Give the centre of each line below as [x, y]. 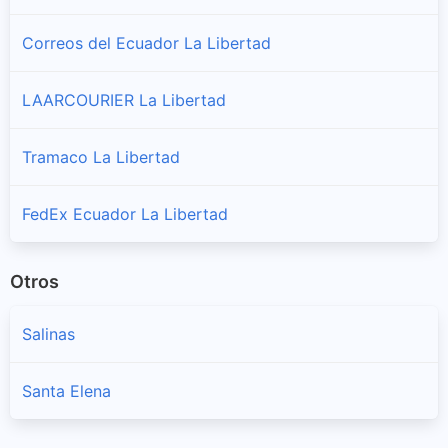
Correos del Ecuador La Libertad [146, 42]
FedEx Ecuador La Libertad [125, 213]
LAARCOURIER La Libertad [124, 99]
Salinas [48, 334]
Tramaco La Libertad [101, 156]
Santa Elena [66, 391]
